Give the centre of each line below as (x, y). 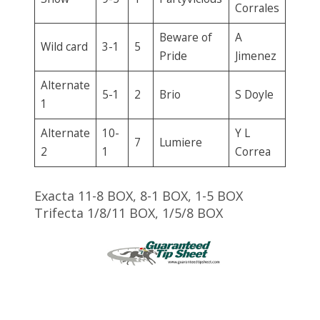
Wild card (64, 46)
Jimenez (255, 56)
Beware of (185, 37)
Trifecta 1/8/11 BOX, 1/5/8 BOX (129, 212)
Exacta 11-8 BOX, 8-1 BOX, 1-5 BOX (139, 195)
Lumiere (180, 142)
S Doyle (254, 94)
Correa (252, 151)
